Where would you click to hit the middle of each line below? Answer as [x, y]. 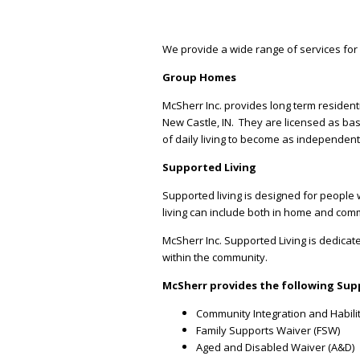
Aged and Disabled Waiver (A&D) [275, 347]
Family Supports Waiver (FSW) [268, 330]
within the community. [215, 257]
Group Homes [199, 77]
